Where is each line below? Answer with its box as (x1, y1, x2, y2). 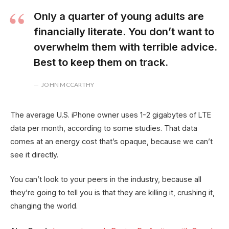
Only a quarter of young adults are (33, 10, 204, 23)
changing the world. (10, 201, 78, 211)
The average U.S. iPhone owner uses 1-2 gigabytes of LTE (10, 110, 211, 120)
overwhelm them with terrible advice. (33, 40, 217, 54)
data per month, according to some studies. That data (10, 124, 197, 133)
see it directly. (10, 150, 58, 159)
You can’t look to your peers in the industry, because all (10, 175, 201, 184)
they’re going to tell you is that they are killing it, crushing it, (10, 188, 215, 197)
